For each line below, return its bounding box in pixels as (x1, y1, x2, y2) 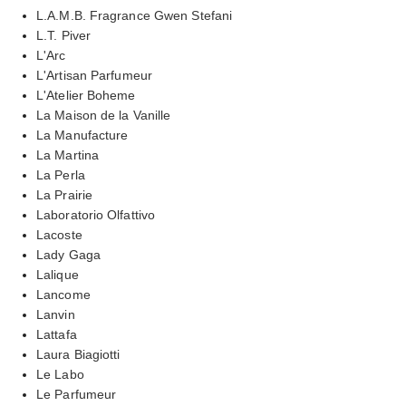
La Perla (36, 167, 85, 182)
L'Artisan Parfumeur (36, 67, 152, 82)
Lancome (36, 286, 91, 302)
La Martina (36, 147, 99, 162)
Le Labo (36, 366, 84, 382)
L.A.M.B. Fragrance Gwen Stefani (36, 7, 233, 23)
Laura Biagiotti (36, 346, 121, 362)
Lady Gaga (36, 246, 101, 262)
